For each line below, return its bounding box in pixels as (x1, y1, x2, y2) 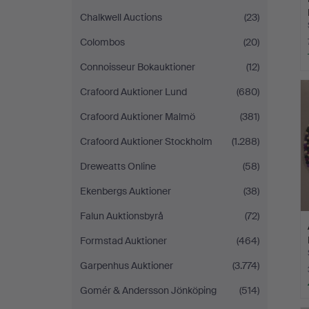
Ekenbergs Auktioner (80, 185, 171, 197)
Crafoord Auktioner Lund (80, 86, 187, 98)
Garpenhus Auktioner (80, 259, 173, 272)
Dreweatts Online (80, 160, 156, 172)
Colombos (80, 36, 125, 48)
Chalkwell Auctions (80, 11, 162, 23)
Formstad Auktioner (80, 235, 167, 247)
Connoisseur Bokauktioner (80, 61, 195, 73)
